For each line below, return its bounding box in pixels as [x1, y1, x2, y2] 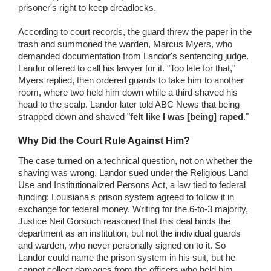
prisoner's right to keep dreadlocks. [18, 2, 156, 13]
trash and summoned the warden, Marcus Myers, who [18, 38, 232, 49]
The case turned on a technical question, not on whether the [18, 155, 252, 166]
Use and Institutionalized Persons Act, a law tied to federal [18, 179, 246, 190]
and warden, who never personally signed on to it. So [18, 240, 226, 250]
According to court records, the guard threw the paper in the [18, 26, 252, 37]
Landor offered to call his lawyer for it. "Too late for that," [18, 62, 235, 73]
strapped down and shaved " [18, 111, 130, 122]
